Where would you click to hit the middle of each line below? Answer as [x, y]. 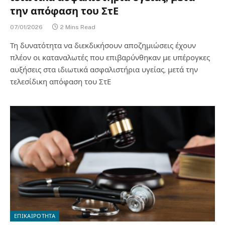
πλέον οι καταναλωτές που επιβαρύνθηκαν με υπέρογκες [110, 58]
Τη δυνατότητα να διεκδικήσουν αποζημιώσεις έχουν [103, 45]
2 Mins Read [78, 27]
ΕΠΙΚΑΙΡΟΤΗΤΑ [35, 216]
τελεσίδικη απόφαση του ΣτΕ [61, 82]
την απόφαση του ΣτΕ [64, 11]
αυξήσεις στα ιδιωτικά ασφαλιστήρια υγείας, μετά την [104, 70]
